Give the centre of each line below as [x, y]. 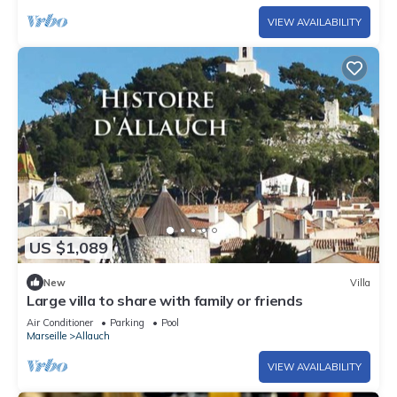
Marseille [47, 336]
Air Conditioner [60, 323]
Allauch [93, 336]
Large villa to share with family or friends [165, 301]
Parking [127, 323]
